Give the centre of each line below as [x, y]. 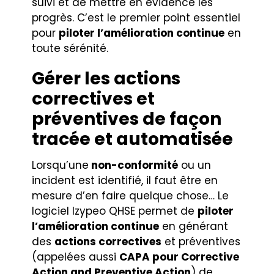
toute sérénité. [70, 48]
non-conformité [134, 165]
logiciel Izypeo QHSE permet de [115, 211]
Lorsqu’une [61, 165]
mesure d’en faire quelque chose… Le [131, 195]
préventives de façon [127, 119]
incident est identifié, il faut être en [125, 180]
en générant [194, 226]
